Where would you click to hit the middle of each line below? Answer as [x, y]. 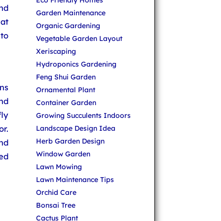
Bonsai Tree [56, 205]
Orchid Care [56, 193]
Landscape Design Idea [76, 129]
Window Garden [63, 154]
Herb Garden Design [70, 141]
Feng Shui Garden [66, 77]
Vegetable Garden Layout [79, 39]
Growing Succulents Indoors [83, 116]
